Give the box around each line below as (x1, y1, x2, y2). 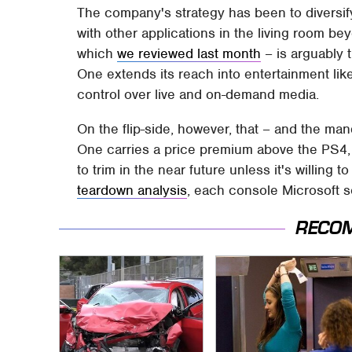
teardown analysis (77, 181, 188, 199)
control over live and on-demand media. (77, 86, 320, 103)
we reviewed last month (117, 45, 262, 62)
